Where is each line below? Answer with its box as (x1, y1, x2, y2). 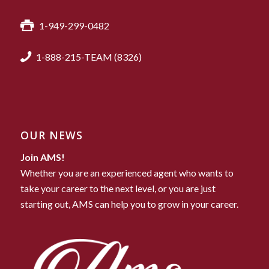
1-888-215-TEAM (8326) (35, 50, 142, 62)
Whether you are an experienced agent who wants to (20, 166, 234, 178)
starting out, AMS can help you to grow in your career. (20, 198, 238, 210)
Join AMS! (20, 151, 65, 163)
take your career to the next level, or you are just (20, 182, 216, 194)
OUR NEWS (20, 128, 83, 143)
